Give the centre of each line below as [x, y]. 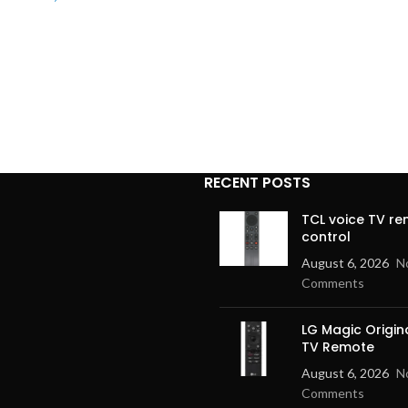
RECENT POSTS [257, 183]
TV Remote [338, 347]
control [326, 237]
